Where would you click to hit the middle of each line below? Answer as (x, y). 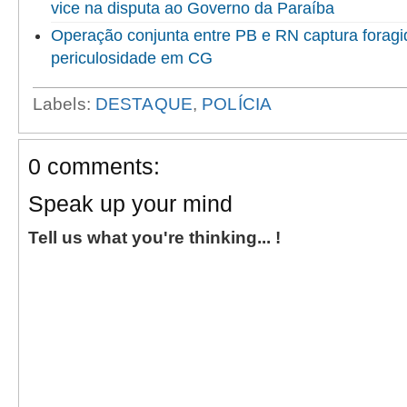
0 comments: (94, 167)
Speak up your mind (130, 204)
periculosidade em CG (132, 59)
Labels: (64, 104)
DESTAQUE (144, 104)
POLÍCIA (237, 104)
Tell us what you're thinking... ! (154, 238)
